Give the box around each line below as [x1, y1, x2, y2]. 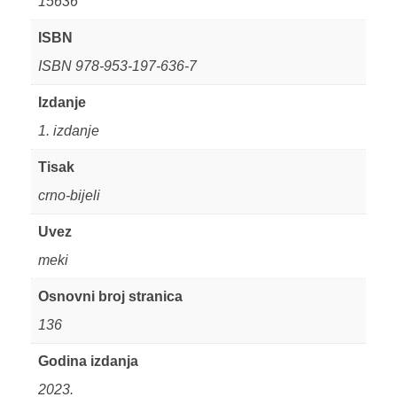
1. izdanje [38, 123, 99, 139]
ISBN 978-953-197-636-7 [38, 58, 197, 74]
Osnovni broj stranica [38, 289, 183, 305]
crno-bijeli [38, 188, 100, 204]
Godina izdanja [38, 354, 138, 370]
